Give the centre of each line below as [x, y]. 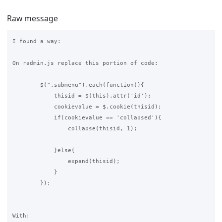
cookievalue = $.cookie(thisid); [87, 107]
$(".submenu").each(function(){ [78, 85]
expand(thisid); [87, 161]
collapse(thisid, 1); [75, 129]
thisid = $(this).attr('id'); [82, 96]
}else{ [43, 150]
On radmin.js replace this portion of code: [85, 63]
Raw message [32, 18]
